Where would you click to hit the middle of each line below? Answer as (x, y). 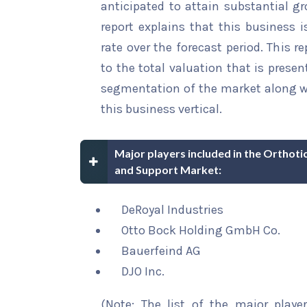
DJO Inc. (143, 271)
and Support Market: (168, 170)
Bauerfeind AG (161, 251)
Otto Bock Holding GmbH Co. (201, 230)
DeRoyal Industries (172, 210)
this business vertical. (161, 109)
